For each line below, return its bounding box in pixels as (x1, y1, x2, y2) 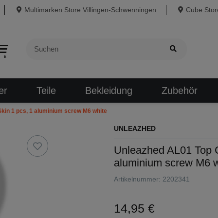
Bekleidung (85, 85, 132, 96)
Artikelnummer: (114, 175, 163, 183)
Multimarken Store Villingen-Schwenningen (24, 6, 156, 14)
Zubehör (161, 85, 198, 96)
